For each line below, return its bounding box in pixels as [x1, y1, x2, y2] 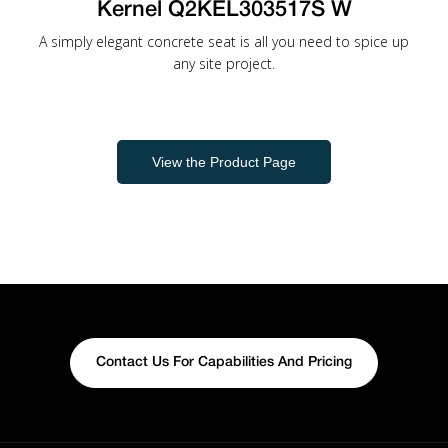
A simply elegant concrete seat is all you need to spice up [39, 32, 409, 52]
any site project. [173, 54, 275, 74]
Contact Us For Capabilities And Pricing [96, 356, 352, 370]
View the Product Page [152, 154, 296, 171]
